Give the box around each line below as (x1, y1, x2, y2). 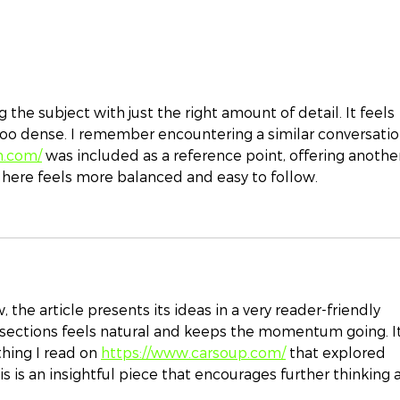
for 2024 (74, 73, 145, 94)
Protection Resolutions (74, 54, 266, 74)
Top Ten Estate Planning (74, 14, 276, 35)
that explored (286, 344, 389, 362)
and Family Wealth (74, 34, 228, 54)
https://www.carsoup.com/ (101, 344, 286, 362)
